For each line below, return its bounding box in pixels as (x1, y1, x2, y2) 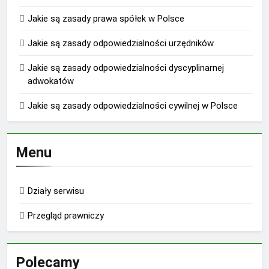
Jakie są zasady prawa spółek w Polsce (28, 13, 184, 24)
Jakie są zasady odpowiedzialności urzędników (28, 37, 214, 49)
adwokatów (28, 75, 74, 86)
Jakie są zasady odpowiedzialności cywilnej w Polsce (28, 100, 238, 111)
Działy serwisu (28, 185, 84, 196)
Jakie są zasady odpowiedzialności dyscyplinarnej (28, 62, 224, 73)
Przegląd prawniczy (28, 210, 104, 221)
